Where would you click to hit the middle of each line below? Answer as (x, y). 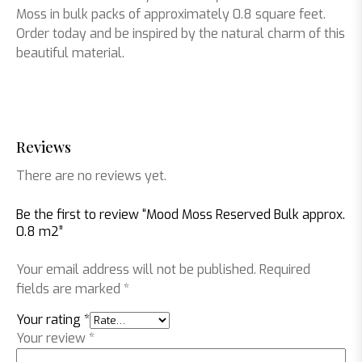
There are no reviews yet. (91, 176)
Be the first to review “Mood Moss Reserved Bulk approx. (181, 215)
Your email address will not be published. (136, 269)
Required (285, 269)
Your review (53, 338)
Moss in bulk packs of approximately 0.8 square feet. (171, 14)
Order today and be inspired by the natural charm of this (181, 34)
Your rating (50, 320)
